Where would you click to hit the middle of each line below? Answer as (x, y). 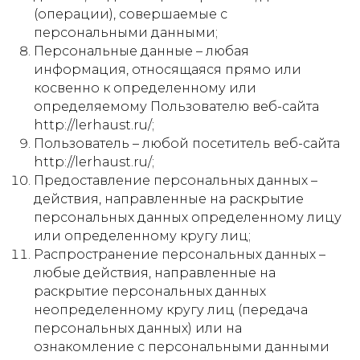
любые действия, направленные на (155, 273)
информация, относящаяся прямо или (168, 70)
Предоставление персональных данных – (176, 180)
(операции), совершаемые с (131, 14)
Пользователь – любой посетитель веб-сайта (187, 143)
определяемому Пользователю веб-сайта (176, 106)
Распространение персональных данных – (180, 254)
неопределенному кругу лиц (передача (171, 310)
